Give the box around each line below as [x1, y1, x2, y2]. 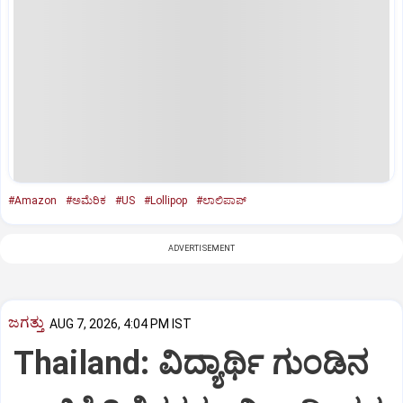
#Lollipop [144, 193, 187, 207]
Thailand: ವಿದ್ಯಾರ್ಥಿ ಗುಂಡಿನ [13, 345, 370, 383]
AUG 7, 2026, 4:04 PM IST [49, 316, 192, 331]
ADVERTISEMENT [167, 243, 236, 253]
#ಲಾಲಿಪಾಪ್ [196, 193, 246, 207]
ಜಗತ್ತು [8, 313, 44, 332]
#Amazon [8, 193, 57, 207]
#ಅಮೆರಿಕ [66, 193, 106, 207]
